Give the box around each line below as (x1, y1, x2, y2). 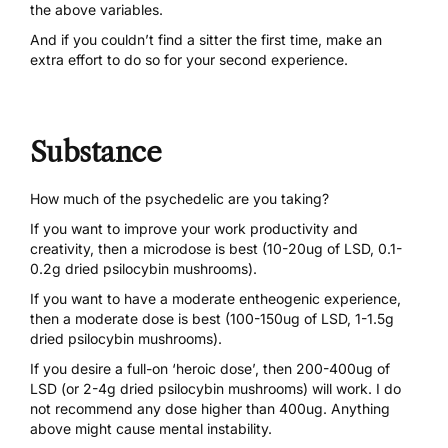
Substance (30, 135, 161, 170)
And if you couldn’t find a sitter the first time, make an (30, 31, 382, 49)
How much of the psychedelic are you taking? (30, 190, 329, 208)
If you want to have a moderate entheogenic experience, (30, 290, 401, 308)
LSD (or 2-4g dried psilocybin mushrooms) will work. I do (30, 380, 401, 398)
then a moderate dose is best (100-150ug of (30, 310, 321, 328)
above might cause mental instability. (30, 420, 272, 438)
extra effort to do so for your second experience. (30, 51, 348, 69)
